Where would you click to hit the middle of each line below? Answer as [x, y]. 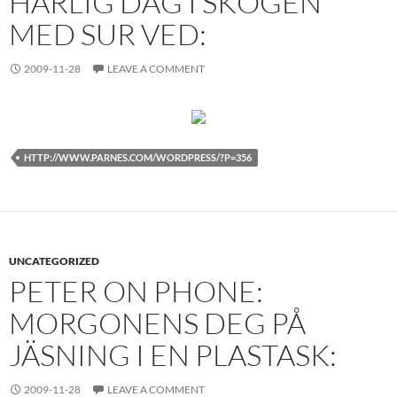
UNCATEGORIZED [54, 261]
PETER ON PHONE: [136, 291]
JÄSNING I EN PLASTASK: [173, 355]
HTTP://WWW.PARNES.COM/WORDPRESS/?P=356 [138, 157]
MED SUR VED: [108, 34]
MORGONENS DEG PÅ [157, 323]
